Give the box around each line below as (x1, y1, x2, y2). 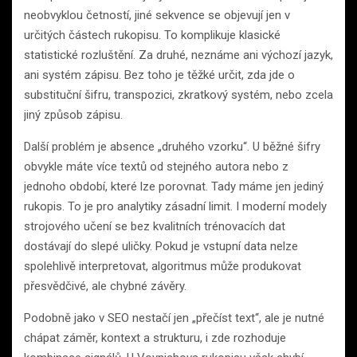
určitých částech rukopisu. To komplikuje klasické (24, 27, 280, 42)
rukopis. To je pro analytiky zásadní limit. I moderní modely (24, 198, 327, 214)
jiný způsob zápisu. (24, 107, 123, 122)
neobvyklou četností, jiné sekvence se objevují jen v (24, 7, 290, 22)
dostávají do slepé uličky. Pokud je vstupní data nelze (24, 238, 298, 253)
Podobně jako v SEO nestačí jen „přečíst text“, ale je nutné (24, 310, 324, 325)
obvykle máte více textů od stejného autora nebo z (24, 159, 288, 174)
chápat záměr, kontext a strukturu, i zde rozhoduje (24, 330, 286, 345)
